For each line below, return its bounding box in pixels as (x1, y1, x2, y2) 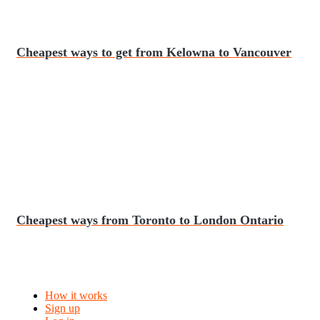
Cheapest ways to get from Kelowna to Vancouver (16, 45, 291, 60)
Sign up (45, 302, 80, 315)
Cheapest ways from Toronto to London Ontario (16, 213, 284, 228)
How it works (45, 289, 107, 302)
